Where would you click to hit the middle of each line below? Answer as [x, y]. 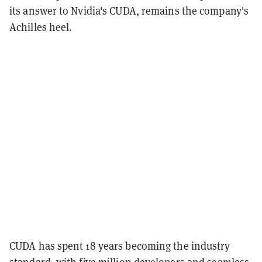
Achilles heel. [41, 27]
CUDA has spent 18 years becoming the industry [120, 246]
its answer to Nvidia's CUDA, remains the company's [129, 11]
